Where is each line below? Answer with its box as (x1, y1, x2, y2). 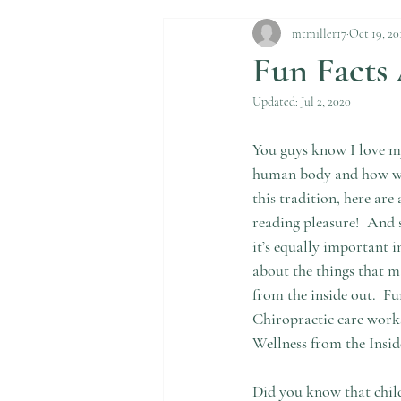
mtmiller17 (292, 25, 346, 41)
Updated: (252, 94, 301, 109)
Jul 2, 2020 (301, 94, 351, 109)
